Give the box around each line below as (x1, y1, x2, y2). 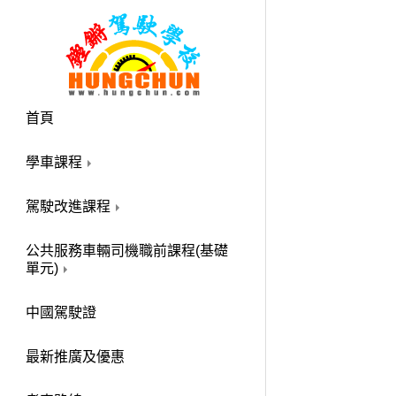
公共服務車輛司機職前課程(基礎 (26, 243, 228, 258)
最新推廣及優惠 (26, 349, 125, 364)
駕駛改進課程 (26, 199, 114, 214)
